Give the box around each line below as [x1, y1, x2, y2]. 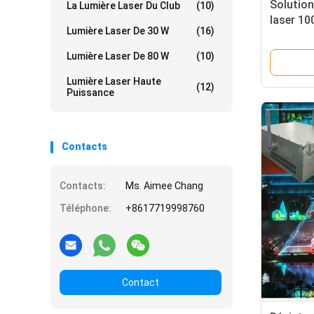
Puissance [67, 87, 114, 98]
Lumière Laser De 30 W [67, 25, 169, 36]
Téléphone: [60, 203, 111, 214]
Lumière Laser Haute [67, 76, 161, 87]
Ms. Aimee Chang [125, 180, 203, 191]
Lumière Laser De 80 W [67, 50, 169, 62]
